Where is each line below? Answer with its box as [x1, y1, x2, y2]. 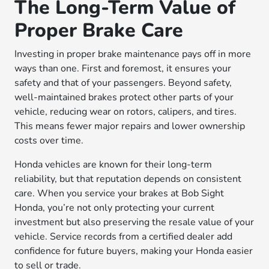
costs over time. [14, 134, 84, 147]
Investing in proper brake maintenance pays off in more [14, 47, 252, 61]
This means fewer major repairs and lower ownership [14, 119, 246, 133]
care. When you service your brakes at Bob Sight [14, 187, 225, 200]
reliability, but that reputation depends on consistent [14, 172, 242, 186]
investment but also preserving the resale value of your [14, 216, 255, 229]
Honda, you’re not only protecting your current [14, 201, 215, 214]
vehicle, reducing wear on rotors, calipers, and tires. [14, 105, 237, 118]
